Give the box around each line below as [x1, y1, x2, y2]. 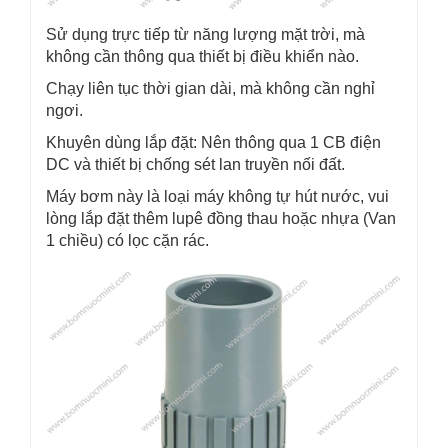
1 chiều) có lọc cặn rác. [46, 232, 209, 249]
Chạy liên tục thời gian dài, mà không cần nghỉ [46, 80, 375, 97]
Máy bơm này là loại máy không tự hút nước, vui [46, 188, 389, 205]
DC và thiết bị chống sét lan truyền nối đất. [46, 156, 345, 173]
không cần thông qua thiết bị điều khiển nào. [46, 48, 359, 65]
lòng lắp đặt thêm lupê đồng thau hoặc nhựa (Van [46, 210, 396, 227]
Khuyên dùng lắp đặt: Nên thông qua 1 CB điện [46, 134, 381, 151]
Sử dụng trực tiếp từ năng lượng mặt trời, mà [46, 26, 365, 43]
